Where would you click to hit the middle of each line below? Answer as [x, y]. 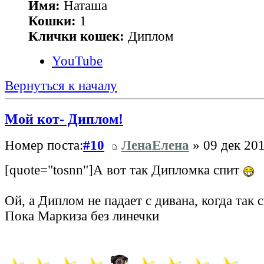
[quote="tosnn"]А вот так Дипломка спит [124, 170]
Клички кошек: [76, 36]
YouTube [77, 61]
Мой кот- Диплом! [64, 118]
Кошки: [52, 21]
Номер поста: [44, 146]
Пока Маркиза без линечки [82, 216]
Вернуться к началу [61, 85]
